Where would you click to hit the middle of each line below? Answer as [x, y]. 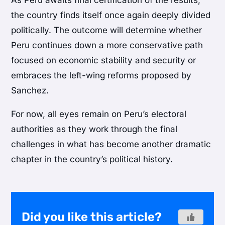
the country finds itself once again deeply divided [111, 15]
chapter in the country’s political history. [92, 159]
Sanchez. [30, 91]
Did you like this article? [92, 217]
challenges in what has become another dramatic [111, 144]
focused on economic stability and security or [104, 61]
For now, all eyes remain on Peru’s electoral [99, 114]
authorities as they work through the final [94, 129]
